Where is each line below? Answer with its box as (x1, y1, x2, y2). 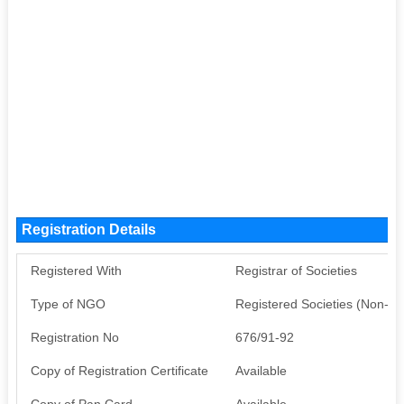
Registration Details (21, 221, 156, 237)
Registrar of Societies (234, 262, 357, 278)
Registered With (30, 262, 122, 278)
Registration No (30, 329, 119, 344)
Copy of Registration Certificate (30, 363, 208, 378)
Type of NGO (30, 296, 106, 311)
